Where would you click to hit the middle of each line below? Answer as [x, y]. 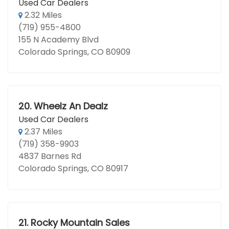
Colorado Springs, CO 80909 [74, 52]
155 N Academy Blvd [59, 40]
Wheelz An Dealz [71, 106]
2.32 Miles [42, 15]
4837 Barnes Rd [50, 156]
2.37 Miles [42, 132]
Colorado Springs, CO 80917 [73, 168]
